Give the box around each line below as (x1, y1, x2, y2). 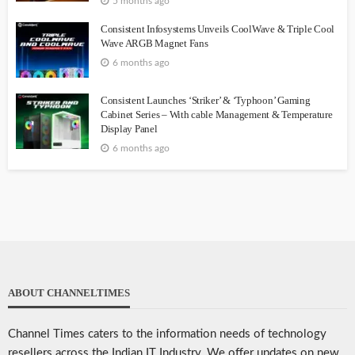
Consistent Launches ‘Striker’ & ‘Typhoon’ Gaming (101, 94, 311, 106)
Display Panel (101, 122, 158, 135)
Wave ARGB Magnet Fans (101, 36, 208, 49)
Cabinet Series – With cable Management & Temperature (101, 108, 333, 120)
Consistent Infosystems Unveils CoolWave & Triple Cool (101, 22, 335, 35)
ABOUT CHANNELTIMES (8, 286, 130, 299)
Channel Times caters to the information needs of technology (8, 327, 326, 340)
